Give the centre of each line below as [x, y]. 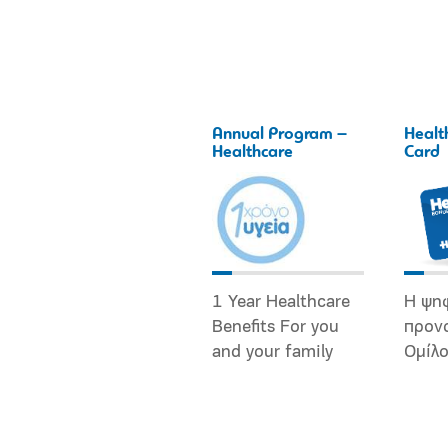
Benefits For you [275, 327]
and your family [272, 352]
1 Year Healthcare [281, 302]
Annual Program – [279, 134]
